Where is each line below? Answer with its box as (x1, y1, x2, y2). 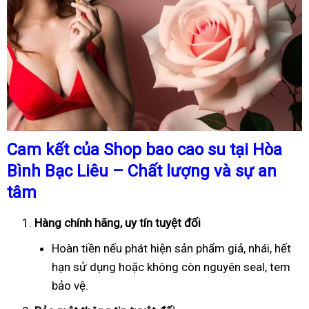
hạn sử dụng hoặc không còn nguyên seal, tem (52, 259, 290, 274)
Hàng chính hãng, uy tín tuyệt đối (34, 215, 201, 230)
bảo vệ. (52, 278, 88, 292)
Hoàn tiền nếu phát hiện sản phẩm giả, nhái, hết (52, 241, 291, 255)
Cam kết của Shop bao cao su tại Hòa (7, 139, 282, 159)
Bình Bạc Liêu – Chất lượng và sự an (7, 161, 277, 181)
